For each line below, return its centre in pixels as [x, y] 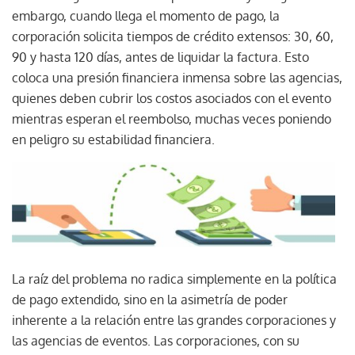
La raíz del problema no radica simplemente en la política [174, 279]
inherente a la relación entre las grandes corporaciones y [174, 320]
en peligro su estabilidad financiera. [115, 139]
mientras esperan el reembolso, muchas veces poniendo [172, 118]
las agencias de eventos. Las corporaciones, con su [156, 340]
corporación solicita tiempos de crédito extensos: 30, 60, [173, 36]
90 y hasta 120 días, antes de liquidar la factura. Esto [160, 57]
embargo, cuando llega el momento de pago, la [146, 15]
